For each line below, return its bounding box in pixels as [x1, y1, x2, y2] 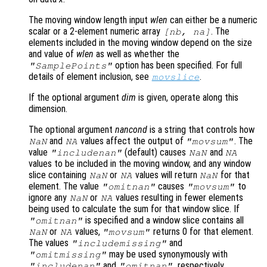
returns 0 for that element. [150, 226, 253, 238]
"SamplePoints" [29, 61, 113, 71]
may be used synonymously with [107, 249, 228, 260]
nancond [115, 124, 147, 136]
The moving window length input [29, 14, 150, 26]
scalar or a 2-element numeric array [29, 26, 163, 38]
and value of [29, 48, 76, 60]
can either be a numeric [167, 14, 257, 26]
